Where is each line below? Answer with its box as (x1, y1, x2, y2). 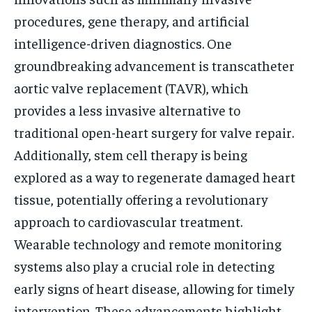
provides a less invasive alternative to (14, 100, 240, 118)
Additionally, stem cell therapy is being (14, 145, 247, 163)
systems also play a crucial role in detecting (14, 256, 274, 274)
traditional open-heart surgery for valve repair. (14, 123, 294, 141)
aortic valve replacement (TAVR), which (14, 78, 249, 96)
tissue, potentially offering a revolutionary (14, 189, 268, 208)
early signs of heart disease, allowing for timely (14, 279, 295, 297)
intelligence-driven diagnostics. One (14, 33, 232, 52)
